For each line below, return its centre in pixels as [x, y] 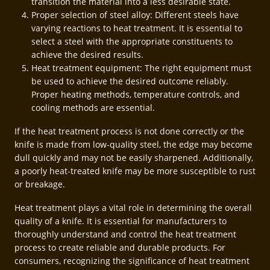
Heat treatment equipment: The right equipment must [141, 68]
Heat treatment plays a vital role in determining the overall [133, 207]
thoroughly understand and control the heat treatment [125, 234]
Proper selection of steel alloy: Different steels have [135, 15]
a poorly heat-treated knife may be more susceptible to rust [135, 171]
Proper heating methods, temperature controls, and [136, 95]
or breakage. [40, 184]
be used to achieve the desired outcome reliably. [130, 81]
